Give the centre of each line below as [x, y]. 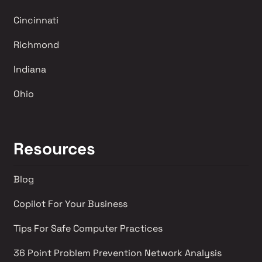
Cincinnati [36, 20]
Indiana [30, 69]
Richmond [37, 44]
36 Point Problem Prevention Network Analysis [118, 253]
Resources [54, 148]
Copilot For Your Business [70, 204]
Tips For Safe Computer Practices [88, 228]
